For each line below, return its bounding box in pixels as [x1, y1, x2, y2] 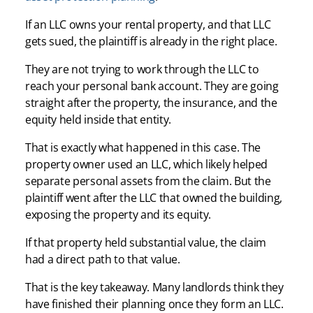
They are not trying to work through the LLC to [25, 61, 259, 77]
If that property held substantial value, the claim [25, 234, 266, 250]
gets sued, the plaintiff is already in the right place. [25, 33, 280, 49]
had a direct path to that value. [25, 251, 180, 267]
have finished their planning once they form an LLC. [25, 296, 286, 312]
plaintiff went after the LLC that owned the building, [25, 189, 283, 205]
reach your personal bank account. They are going [25, 78, 279, 94]
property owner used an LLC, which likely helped [25, 156, 268, 172]
